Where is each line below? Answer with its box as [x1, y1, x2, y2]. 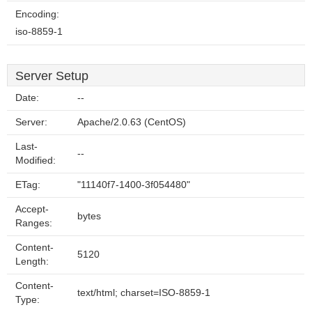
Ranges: [15, 218, 52, 228]
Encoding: [15, 9, 59, 19]
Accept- [15, 204, 49, 214]
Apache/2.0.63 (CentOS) [77, 117, 186, 127]
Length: [15, 256, 49, 267]
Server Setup [15, 69, 88, 83]
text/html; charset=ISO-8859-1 [77, 288, 210, 298]
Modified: [15, 155, 56, 166]
